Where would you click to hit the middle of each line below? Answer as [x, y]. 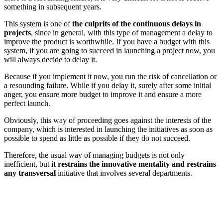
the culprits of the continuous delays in [137, 23]
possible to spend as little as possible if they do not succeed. [97, 138]
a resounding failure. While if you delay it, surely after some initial [108, 85]
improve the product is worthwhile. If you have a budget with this [107, 41]
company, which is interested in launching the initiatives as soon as [108, 129]
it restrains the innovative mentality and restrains [134, 164]
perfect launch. [27, 103]
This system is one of [38, 23]
